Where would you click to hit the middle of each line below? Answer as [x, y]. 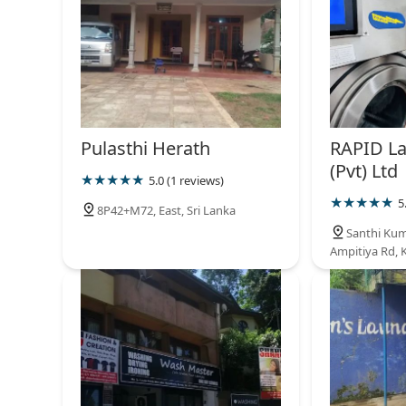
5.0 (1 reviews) [186, 181]
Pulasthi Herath [145, 149]
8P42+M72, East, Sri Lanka [166, 211]
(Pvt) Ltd [363, 171]
